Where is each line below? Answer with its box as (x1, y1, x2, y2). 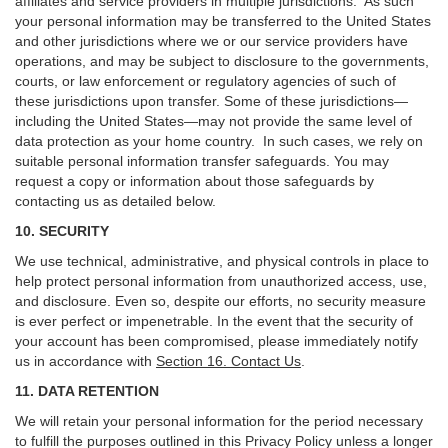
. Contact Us (223, 353, 301, 369)
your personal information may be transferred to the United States (15, 13, 431, 29)
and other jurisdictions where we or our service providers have (15, 33, 408, 49)
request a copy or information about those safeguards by (15, 173, 374, 189)
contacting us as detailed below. (15, 193, 216, 209)
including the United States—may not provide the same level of (15, 113, 412, 129)
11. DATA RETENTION (15, 383, 159, 399)
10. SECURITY (15, 223, 109, 239)
